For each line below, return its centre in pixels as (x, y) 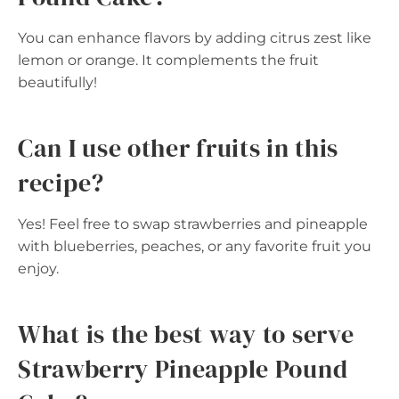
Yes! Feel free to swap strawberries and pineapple (193, 224)
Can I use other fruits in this (179, 148)
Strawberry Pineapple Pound (183, 369)
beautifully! (57, 82)
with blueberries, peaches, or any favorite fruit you (195, 246)
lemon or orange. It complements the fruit (168, 60)
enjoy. (38, 269)
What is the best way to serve (186, 334)
